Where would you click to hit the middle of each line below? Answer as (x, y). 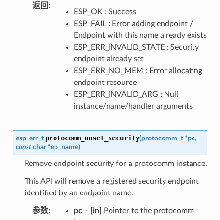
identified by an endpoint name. (79, 193)
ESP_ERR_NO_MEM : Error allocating (138, 70)
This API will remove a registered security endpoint (111, 181)
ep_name (64, 147)
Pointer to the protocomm (148, 210)
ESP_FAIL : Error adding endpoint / (133, 23)
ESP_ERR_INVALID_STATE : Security (136, 47)
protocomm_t (162, 138)
